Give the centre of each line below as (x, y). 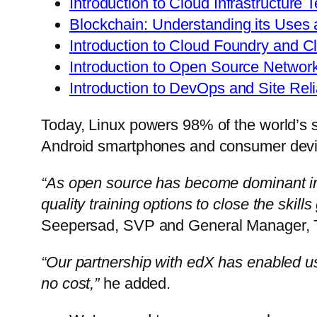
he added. (135, 283)
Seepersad (78, 225)
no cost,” (70, 283)
